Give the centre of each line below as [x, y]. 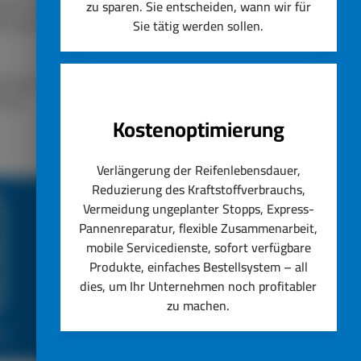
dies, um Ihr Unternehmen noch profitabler [199, 286]
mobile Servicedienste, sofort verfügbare [198, 247]
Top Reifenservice [187, 333]
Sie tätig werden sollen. [199, 26]
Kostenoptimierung [198, 129]
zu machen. [199, 305]
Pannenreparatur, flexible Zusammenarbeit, [199, 228]
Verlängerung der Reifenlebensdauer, [198, 170]
